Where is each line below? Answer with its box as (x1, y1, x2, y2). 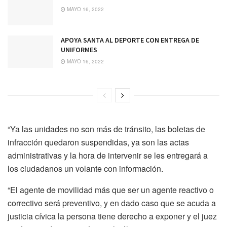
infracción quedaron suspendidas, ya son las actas (8, 136, 189, 148)
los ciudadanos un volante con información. (8, 163, 163, 175)
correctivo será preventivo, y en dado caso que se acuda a (8, 197, 216, 209)
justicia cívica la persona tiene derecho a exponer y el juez (8, 210, 217, 222)
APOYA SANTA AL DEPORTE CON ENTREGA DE (61, 35, 199, 45)
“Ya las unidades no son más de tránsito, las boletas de (8, 123, 205, 135)
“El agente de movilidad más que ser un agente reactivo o (8, 184, 214, 196)
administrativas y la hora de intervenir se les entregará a (8, 149, 208, 162)
